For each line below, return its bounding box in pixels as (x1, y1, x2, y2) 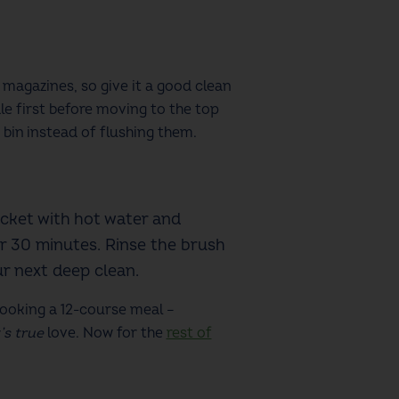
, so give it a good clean (73, 77, 231, 95)
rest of (166, 323, 212, 342)
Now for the (82, 323, 167, 342)
